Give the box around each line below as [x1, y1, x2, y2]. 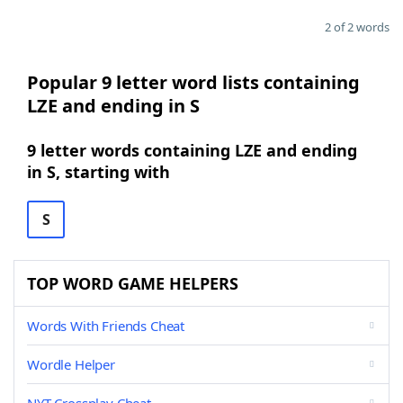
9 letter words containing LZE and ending [27, 139, 357, 161]
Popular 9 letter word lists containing [27, 70, 360, 94]
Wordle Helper [27, 355, 115, 373]
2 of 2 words [325, 19, 390, 35]
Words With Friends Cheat [27, 317, 185, 335]
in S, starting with [27, 161, 170, 183]
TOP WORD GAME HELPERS [27, 273, 238, 294]
